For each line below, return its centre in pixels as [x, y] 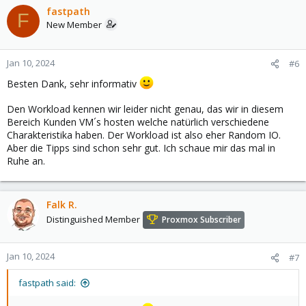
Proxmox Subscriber [201, 220]
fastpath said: [47, 283]
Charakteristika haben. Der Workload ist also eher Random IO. [144, 135]
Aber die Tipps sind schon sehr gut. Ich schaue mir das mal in [141, 148]
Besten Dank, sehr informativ [73, 83]
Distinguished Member [93, 220]
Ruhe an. [26, 161]
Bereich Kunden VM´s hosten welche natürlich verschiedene [138, 122]
